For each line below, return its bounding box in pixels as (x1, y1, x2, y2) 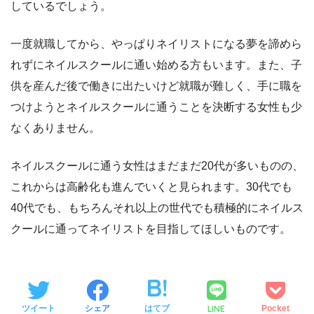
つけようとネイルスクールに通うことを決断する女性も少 (11, 100, 302, 113)
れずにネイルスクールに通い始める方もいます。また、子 (11, 58, 302, 71)
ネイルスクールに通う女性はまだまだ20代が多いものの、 (11, 159, 303, 172)
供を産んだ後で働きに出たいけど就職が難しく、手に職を (11, 79, 302, 92)
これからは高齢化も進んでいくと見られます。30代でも (11, 180, 292, 193)
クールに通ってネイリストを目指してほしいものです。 (11, 222, 291, 235)
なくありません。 (11, 121, 100, 134)
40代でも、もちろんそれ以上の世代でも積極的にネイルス (11, 201, 303, 214)
